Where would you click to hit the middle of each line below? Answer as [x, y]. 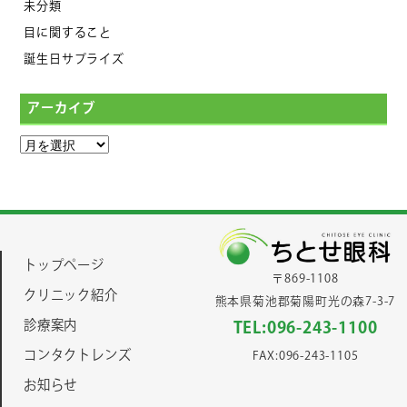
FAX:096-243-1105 [305, 356]
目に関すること [68, 32]
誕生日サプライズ [74, 59]
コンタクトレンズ [78, 356]
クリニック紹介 [71, 296]
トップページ [64, 266]
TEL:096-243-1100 [305, 328]
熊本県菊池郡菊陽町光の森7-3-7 [305, 301]
